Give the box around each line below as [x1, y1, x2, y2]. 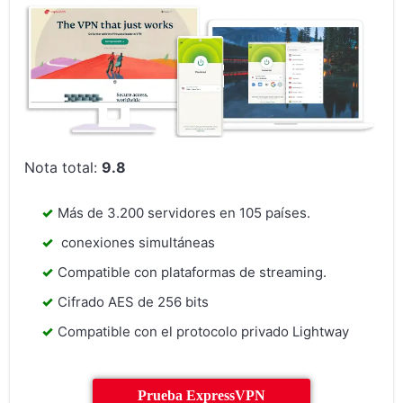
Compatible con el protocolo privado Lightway [58, 323, 350, 340]
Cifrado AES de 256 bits [58, 293, 210, 310]
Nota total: [24, 158, 103, 176]
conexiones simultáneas [58, 234, 216, 251]
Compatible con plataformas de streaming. [58, 264, 327, 281]
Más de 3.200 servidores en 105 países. [58, 204, 311, 221]
